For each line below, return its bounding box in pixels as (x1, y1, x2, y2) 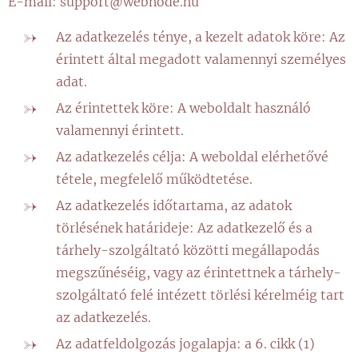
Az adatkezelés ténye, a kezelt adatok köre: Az (56, 29, 345, 45)
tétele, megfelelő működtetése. (56, 171, 253, 187)
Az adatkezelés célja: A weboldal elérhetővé (56, 149, 328, 165)
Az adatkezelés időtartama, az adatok (56, 197, 292, 213)
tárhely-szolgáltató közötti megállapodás (56, 242, 320, 258)
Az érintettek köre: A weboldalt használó (56, 100, 311, 116)
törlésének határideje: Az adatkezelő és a (56, 220, 312, 236)
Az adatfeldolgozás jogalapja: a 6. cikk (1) (56, 336, 315, 352)
